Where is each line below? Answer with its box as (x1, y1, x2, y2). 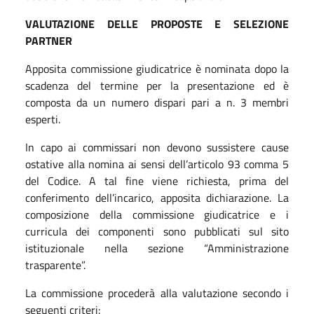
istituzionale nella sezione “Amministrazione (25, 239, 289, 257)
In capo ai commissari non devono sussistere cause (25, 138, 289, 156)
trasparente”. (25, 256, 86, 273)
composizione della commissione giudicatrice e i (25, 205, 289, 223)
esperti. (25, 110, 60, 128)
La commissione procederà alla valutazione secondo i (25, 284, 289, 301)
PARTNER (25, 32, 72, 49)
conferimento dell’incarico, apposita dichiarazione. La (25, 189, 289, 206)
